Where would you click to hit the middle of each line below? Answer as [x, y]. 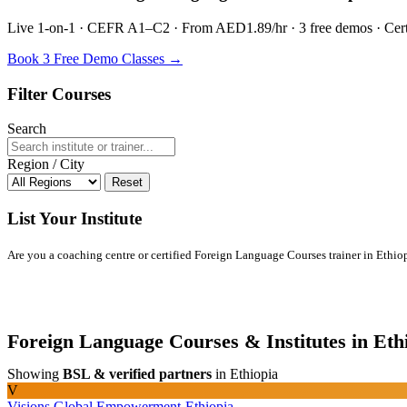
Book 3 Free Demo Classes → [95, 58]
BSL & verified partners [137, 374]
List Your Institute [74, 219]
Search [27, 129]
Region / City [46, 164]
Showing [35, 374]
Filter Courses [59, 94]
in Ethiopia [245, 374]
